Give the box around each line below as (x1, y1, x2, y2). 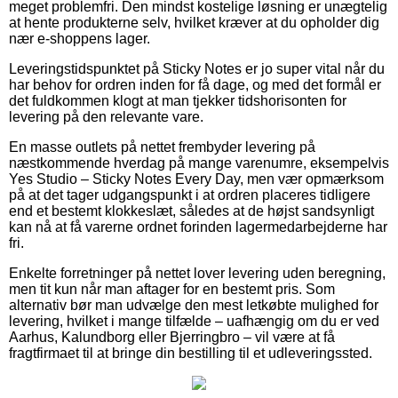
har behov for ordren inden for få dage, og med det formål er (9, 76, 381, 92)
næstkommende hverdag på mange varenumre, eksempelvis (9, 155, 389, 171)
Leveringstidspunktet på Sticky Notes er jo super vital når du (9, 60, 385, 76)
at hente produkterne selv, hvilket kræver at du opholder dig (9, 14, 379, 30)
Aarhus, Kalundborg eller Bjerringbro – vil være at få (9, 329, 335, 345)
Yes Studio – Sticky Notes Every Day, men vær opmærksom (9, 171, 384, 187)
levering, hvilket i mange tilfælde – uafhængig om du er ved (9, 313, 379, 329)
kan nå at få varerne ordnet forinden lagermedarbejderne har (9, 219, 387, 235)
